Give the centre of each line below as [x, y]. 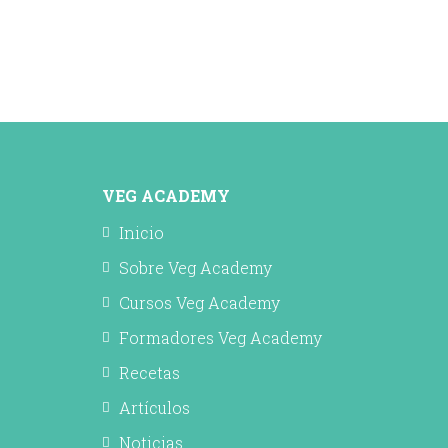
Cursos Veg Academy [199, 302]
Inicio [141, 232]
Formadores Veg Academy [220, 337]
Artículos [154, 407]
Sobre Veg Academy [195, 267]
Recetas [149, 372]
